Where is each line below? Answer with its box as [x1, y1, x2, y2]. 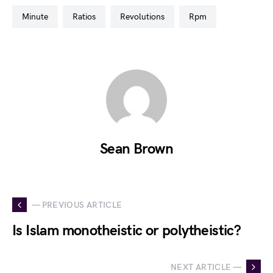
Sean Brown [100, 140, 173, 158]
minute [29, 12, 48, 22]
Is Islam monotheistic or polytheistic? [12, 222, 241, 239]
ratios [78, 12, 96, 22]
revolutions [126, 12, 165, 22]
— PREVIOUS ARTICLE [32, 199, 122, 210]
